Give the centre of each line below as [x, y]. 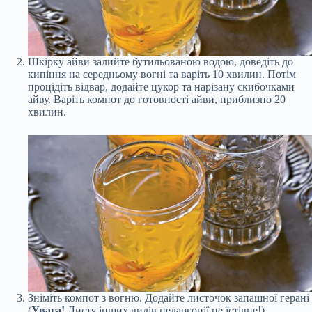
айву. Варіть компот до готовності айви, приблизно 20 [157, 99]
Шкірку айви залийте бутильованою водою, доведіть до [161, 61]
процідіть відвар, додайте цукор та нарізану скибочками [161, 86]
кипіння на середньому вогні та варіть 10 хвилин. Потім [162, 74]
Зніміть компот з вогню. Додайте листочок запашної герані [169, 297]
